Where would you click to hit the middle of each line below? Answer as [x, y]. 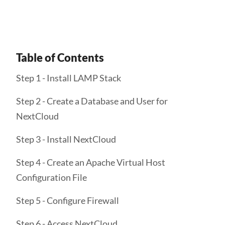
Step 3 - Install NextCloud [66, 139]
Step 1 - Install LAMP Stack [69, 78]
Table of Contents [60, 58]
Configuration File [51, 177]
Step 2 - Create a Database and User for [92, 101]
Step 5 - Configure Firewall [68, 200]
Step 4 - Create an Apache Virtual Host [91, 162]
